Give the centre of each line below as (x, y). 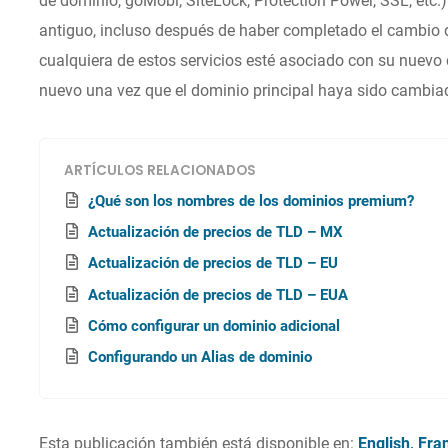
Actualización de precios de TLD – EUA (218, 294)
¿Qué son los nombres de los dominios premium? (251, 200)
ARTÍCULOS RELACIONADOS (160, 171)
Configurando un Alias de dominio (200, 357)
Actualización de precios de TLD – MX (216, 231)
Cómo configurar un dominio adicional (214, 326)
